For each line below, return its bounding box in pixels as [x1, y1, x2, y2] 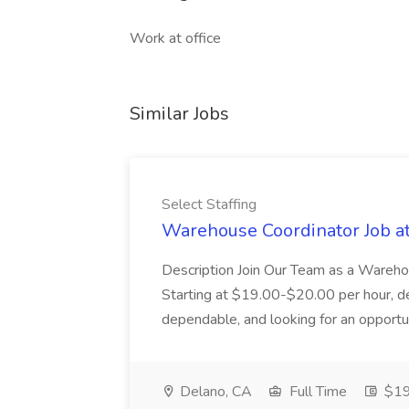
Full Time [286, 382, 347, 402]
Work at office [130, 28, 221, 48]
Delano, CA [176, 382, 252, 402]
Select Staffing [162, 194, 257, 215]
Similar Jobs [130, 101, 229, 126]
